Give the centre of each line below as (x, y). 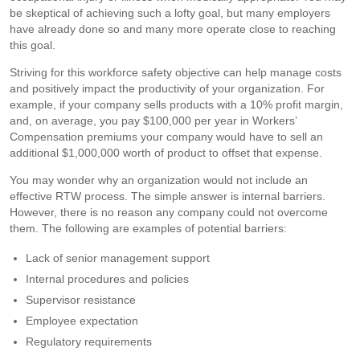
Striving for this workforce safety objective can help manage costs (176, 72)
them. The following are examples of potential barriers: (148, 228)
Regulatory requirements (89, 341)
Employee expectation (82, 320)
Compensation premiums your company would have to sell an (166, 136)
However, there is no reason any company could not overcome (169, 212)
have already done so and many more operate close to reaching (173, 29)
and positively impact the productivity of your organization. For (167, 88)
